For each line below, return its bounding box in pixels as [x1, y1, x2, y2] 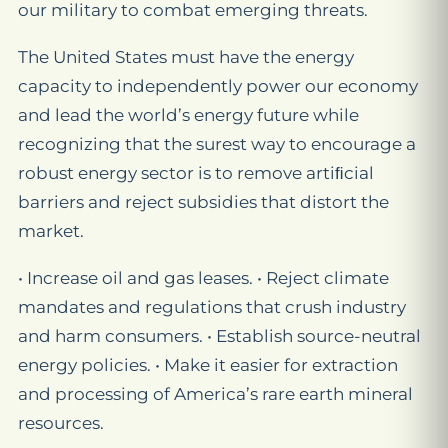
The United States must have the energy [18, 47, 354, 67]
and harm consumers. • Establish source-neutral [18, 326, 421, 346]
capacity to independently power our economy [18, 76, 418, 96]
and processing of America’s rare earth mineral [18, 384, 413, 404]
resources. [18, 413, 104, 433]
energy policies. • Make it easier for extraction [18, 355, 398, 375]
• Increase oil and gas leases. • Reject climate [18, 268, 389, 288]
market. [18, 221, 84, 241]
